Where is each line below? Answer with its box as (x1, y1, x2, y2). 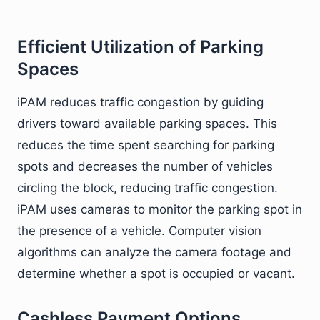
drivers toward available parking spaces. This (17, 116, 277, 131)
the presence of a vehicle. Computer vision (17, 224, 261, 238)
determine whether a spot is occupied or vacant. (17, 266, 295, 281)
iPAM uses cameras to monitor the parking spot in (17, 202, 302, 216)
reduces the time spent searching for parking (17, 138, 274, 152)
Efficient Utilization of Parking (17, 36, 264, 57)
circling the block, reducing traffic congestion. (17, 181, 278, 195)
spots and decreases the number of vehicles (17, 159, 273, 174)
